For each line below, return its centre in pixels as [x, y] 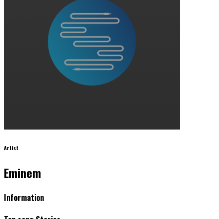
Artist [11, 147]
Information [24, 198]
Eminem [22, 172]
